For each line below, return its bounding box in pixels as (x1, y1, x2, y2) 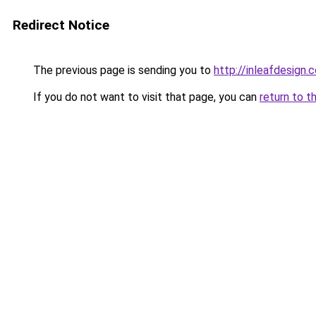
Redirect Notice (13, 17, 109, 33)
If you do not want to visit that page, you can (30, 90, 260, 104)
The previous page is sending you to (30, 63, 214, 77)
